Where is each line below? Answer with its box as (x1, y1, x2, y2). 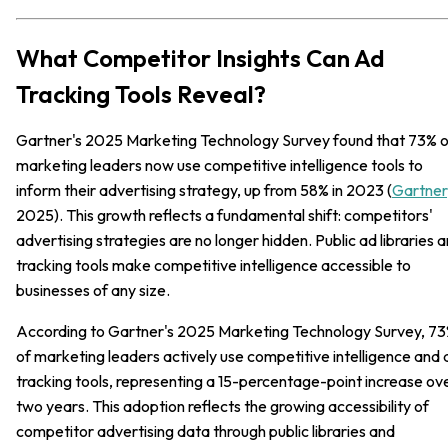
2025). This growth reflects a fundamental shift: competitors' (16, 204, 433, 225)
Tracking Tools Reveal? (16, 78, 266, 109)
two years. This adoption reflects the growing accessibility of (16, 395, 429, 416)
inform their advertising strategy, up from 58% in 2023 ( (16, 179, 392, 200)
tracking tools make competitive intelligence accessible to (16, 254, 411, 275)
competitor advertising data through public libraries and (16, 420, 395, 441)
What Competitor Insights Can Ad (16, 42, 385, 73)
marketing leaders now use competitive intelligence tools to (16, 154, 423, 175)
